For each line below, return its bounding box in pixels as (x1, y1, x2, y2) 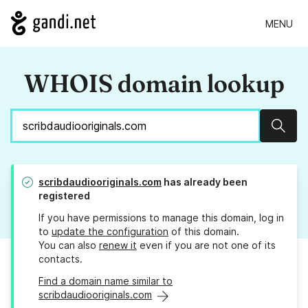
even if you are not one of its (137, 239, 276, 252)
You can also (38, 239, 99, 252)
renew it (99, 239, 137, 252)
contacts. (38, 253, 82, 265)
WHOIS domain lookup (23, 68, 285, 99)
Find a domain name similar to (38, 275, 173, 287)
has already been (162, 176, 247, 188)
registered (38, 190, 90, 202)
